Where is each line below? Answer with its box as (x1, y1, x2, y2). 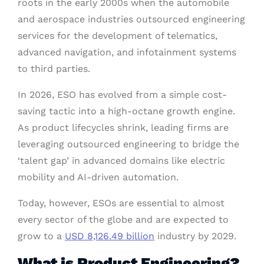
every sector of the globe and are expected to (18, 214, 229, 226)
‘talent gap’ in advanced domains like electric (18, 155, 225, 167)
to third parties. (18, 63, 90, 75)
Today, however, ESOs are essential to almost (18, 197, 225, 209)
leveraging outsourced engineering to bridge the (18, 138, 239, 150)
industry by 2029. (154, 230, 236, 242)
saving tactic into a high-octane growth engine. (18, 105, 235, 117)
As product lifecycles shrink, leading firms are (18, 122, 229, 134)
